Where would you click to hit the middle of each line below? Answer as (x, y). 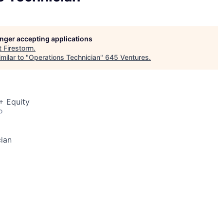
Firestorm (18, 48)
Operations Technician (64, 57)
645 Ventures (127, 57)
